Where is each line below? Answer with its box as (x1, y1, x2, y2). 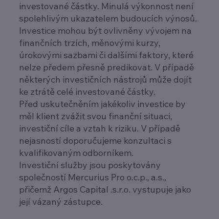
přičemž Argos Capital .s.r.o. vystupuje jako (19, 183, 191, 195)
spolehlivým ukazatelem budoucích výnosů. (19, 12, 197, 24)
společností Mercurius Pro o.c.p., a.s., (19, 171, 166, 183)
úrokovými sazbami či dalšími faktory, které (19, 49, 194, 61)
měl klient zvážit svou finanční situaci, (19, 110, 172, 122)
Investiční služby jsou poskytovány (19, 159, 161, 171)
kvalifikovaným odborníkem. (19, 147, 133, 158)
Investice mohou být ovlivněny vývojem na (19, 24, 192, 36)
